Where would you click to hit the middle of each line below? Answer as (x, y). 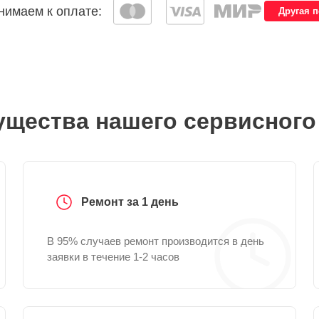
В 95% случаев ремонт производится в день (156, 241)
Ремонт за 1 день (130, 202)
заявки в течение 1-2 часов (113, 257)
